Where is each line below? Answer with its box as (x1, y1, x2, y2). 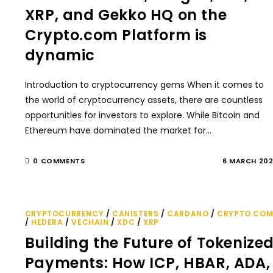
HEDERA (31, 217, 63, 227)
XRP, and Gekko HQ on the (24, 5, 227, 25)
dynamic (24, 45, 96, 65)
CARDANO (167, 208, 209, 219)
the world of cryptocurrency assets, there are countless (24, 94, 263, 106)
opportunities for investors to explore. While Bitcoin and (24, 109, 260, 121)
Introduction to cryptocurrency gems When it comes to (24, 79, 264, 91)
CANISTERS (112, 208, 159, 219)
